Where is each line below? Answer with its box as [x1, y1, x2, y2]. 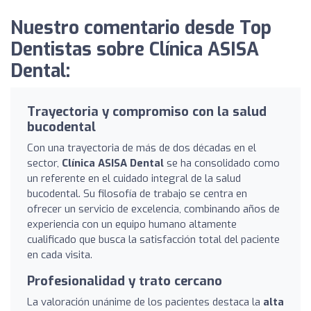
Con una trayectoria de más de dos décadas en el [27, 140, 256, 155]
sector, [27, 155, 62, 170]
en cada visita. [27, 247, 92, 262]
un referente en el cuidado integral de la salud [27, 171, 241, 185]
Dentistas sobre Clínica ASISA [10, 37, 259, 62]
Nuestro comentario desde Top [10, 15, 271, 40]
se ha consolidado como [164, 155, 280, 170]
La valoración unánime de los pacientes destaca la [27, 294, 263, 309]
